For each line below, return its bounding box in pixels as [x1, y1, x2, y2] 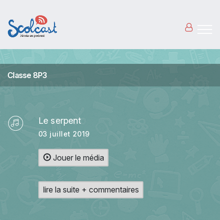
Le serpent [38, 115, 82, 126]
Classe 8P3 [7, 70, 47, 80]
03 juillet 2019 [38, 130, 90, 138]
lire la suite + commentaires [43, 185, 139, 195]
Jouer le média [51, 152, 104, 163]
